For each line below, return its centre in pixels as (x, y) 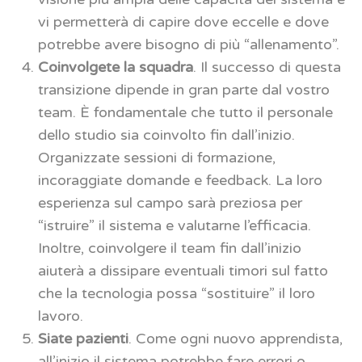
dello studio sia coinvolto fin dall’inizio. (166, 135)
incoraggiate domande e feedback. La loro (180, 180)
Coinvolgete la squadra (116, 67)
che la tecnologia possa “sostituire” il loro (177, 293)
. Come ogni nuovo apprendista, (236, 338)
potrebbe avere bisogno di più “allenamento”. (189, 44)
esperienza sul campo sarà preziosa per (170, 202)
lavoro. (61, 316)
